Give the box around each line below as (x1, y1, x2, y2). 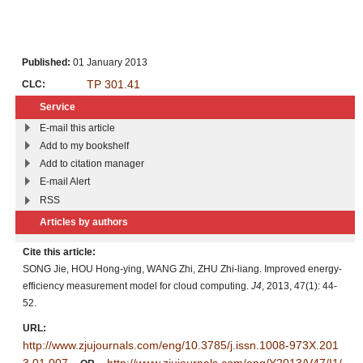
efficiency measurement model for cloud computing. (23, 280, 251, 292)
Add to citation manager (40, 157, 144, 169)
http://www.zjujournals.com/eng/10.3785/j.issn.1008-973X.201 (23, 338, 339, 352)
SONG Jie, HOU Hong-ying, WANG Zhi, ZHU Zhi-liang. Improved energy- (23, 263, 342, 275)
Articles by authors (40, 216, 128, 228)
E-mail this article (40, 122, 115, 134)
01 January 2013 (70, 56, 147, 68)
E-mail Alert (40, 175, 90, 187)
